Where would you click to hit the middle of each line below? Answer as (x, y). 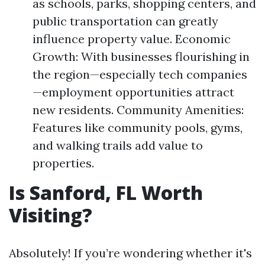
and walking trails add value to (118, 145)
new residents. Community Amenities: (138, 110)
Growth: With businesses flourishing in (141, 56)
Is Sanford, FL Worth (106, 193)
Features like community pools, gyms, (138, 127)
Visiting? (51, 215)
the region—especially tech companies (140, 74)
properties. (63, 163)
